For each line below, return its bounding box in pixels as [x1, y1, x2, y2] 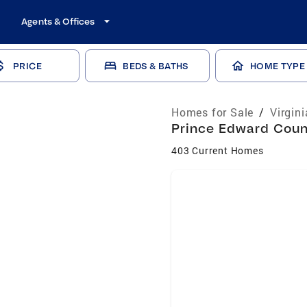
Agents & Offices [21, 16, 95, 27]
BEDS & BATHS [123, 60, 188, 71]
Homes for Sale [171, 105, 254, 119]
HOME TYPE [249, 60, 306, 71]
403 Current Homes [171, 144, 264, 157]
